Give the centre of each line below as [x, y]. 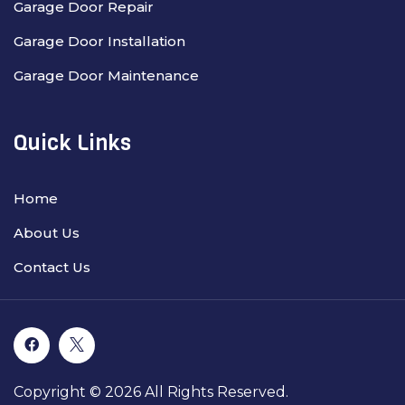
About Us [47, 232]
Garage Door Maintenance [106, 75]
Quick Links [72, 142]
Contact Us [52, 267]
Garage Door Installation [99, 41]
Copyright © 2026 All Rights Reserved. [151, 391]
